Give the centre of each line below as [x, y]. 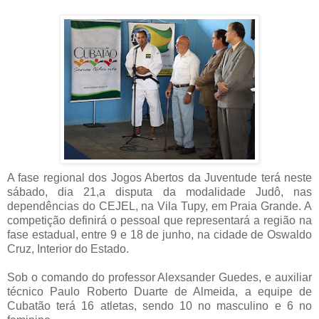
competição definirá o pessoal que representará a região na [159, 220]
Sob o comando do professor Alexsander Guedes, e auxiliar [159, 277]
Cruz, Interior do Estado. [68, 249]
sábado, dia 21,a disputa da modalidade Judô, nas [159, 192]
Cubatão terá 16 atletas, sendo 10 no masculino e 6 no [159, 305]
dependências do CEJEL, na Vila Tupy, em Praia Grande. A [159, 206]
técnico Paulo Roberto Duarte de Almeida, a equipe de [159, 291]
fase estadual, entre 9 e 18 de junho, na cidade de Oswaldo [159, 234]
